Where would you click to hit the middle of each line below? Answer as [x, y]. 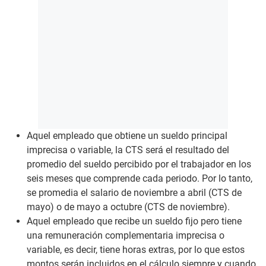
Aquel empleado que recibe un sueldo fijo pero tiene [134, 221]
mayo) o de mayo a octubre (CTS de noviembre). [128, 207]
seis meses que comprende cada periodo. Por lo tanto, [140, 178]
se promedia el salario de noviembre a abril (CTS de [134, 192]
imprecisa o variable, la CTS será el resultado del [128, 150]
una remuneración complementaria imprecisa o [126, 235]
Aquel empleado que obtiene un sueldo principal [127, 135]
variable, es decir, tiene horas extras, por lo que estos [136, 249]
